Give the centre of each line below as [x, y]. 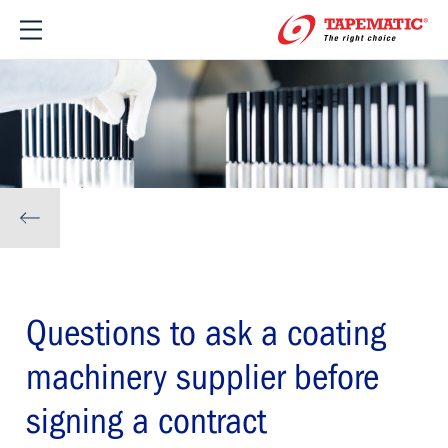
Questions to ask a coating [206, 334]
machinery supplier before [202, 378]
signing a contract [146, 422]
